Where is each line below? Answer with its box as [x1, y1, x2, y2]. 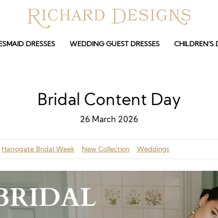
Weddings [137, 145, 169, 153]
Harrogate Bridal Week [1, 145, 74, 153]
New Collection [82, 145, 129, 153]
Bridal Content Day [37, 89, 181, 109]
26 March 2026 [80, 114, 138, 124]
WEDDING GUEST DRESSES [70, 40, 160, 48]
